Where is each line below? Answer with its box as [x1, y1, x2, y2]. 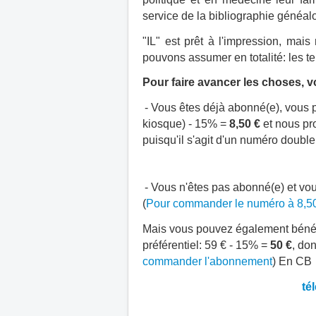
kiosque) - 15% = [142, 118, 226, 130]
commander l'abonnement [142, 255, 272, 267]
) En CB [272, 255, 312, 267]
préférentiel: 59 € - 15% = [142, 239, 270, 251]
